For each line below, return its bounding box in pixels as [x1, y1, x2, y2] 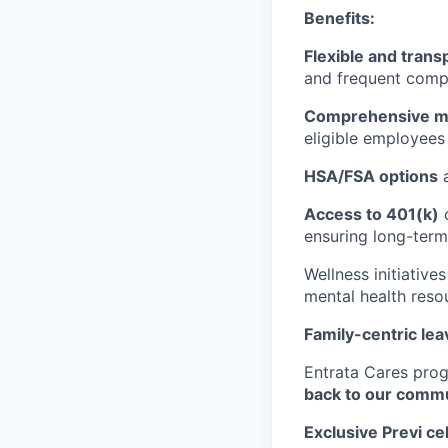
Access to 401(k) [304, 203, 439, 224]
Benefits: [304, 7, 375, 28]
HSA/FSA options [304, 165, 438, 186]
